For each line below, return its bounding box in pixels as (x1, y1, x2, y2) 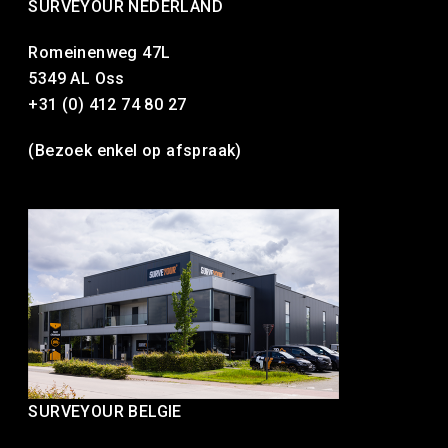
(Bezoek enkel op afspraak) (28, 141, 242, 161)
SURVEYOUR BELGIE (28, 402, 182, 422)
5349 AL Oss (28, 69, 125, 89)
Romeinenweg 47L (28, 43, 171, 63)
